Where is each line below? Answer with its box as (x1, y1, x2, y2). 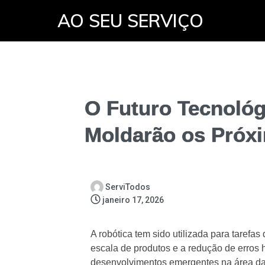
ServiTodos (105, 182, 150, 192)
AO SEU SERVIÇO (57, 9, 203, 32)
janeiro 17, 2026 (102, 195, 164, 205)
